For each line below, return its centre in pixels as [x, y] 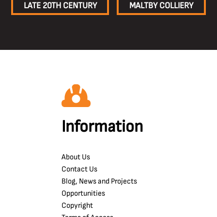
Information [102, 127]
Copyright [77, 206]
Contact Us [79, 169]
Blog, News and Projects [99, 181]
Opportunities [83, 194]
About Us [76, 157]
